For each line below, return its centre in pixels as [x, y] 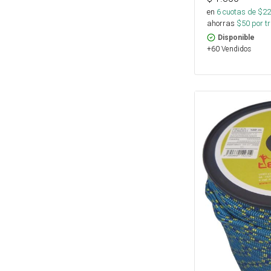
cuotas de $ [242, 11]
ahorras [221, 23]
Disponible [236, 37]
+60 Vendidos [229, 48]
